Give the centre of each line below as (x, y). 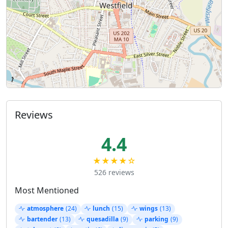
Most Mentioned (47, 190)
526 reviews (114, 172)
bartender (42, 219)
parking (156, 219)
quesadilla (103, 219)
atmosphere (45, 209)
